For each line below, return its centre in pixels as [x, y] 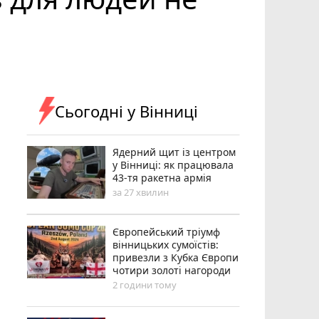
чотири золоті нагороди [172, 270]
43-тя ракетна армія [162, 177]
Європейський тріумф [167, 231]
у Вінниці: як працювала [173, 164]
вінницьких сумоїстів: [166, 244]
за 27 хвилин [141, 192]
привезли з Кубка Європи [176, 257]
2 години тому [145, 284]
